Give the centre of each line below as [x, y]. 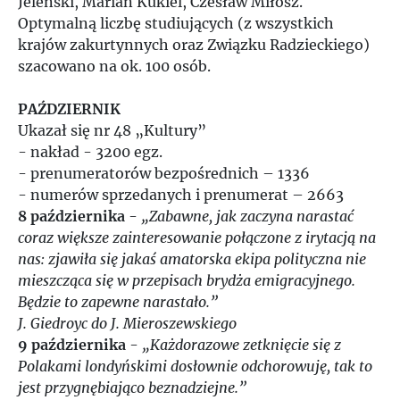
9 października [72, 345]
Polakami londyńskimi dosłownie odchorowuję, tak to [195, 366]
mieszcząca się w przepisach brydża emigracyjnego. [187, 280]
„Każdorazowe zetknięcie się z [242, 345]
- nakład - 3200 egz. [90, 152]
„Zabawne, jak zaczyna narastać [247, 216]
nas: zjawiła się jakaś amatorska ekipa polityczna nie [192, 259]
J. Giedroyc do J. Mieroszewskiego [127, 323]
